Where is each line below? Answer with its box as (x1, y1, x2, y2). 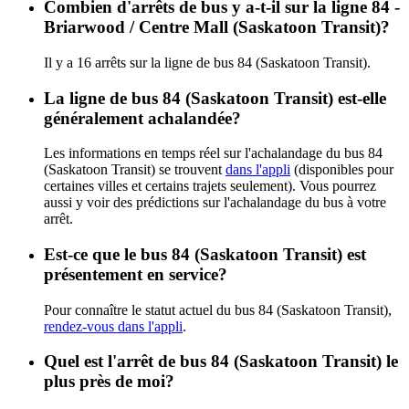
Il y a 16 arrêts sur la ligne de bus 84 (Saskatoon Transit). (44, 54, 371, 70)
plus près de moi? (44, 372, 174, 392)
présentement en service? (44, 264, 227, 284)
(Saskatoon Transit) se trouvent (44, 162, 225, 178)
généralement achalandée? (44, 108, 241, 128)
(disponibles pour (290, 162, 393, 178)
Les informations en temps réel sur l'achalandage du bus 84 (44, 145, 383, 162)
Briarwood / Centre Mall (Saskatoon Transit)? (44, 17, 390, 37)
